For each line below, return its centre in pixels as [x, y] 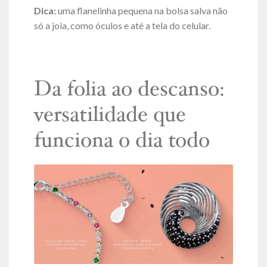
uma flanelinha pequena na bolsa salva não [142, 10]
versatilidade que [110, 117]
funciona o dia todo [122, 142]
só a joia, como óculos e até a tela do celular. [122, 25]
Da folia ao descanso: [129, 91]
